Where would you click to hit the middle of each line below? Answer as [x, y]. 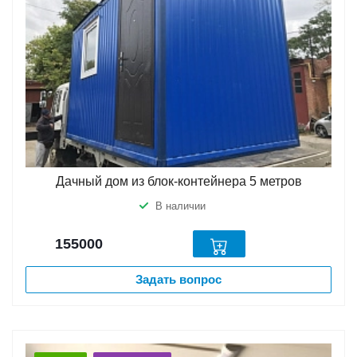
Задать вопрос [178, 280]
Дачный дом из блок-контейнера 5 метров [178, 182]
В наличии [180, 206]
